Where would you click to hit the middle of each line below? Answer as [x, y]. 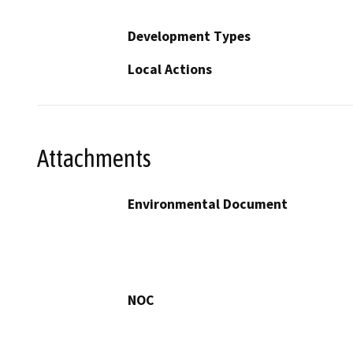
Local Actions [170, 70]
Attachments [94, 158]
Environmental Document [208, 204]
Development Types [189, 37]
